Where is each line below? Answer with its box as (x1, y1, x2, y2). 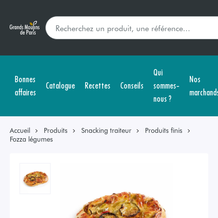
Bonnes (15, 72, 36, 85)
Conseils (120, 79, 144, 91)
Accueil (10, 126, 30, 135)
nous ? (153, 92, 171, 104)
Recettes (85, 79, 110, 91)
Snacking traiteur (81, 126, 131, 135)
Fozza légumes (10, 134, 53, 144)
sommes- (153, 79, 180, 91)
